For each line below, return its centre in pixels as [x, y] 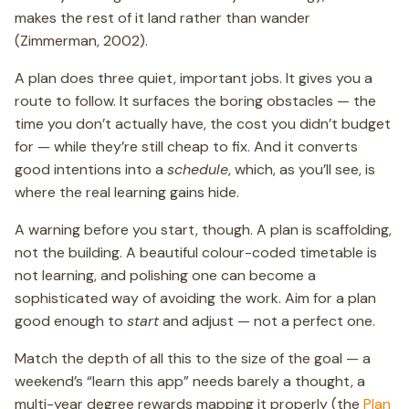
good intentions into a [91, 169]
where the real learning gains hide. [127, 192]
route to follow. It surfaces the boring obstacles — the [195, 101]
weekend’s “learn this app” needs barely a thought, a [190, 381]
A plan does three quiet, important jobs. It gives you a [194, 78]
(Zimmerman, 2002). [81, 41]
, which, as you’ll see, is [302, 169]
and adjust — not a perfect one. [267, 321]
